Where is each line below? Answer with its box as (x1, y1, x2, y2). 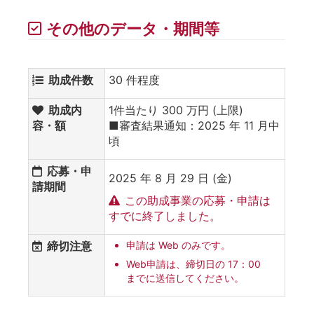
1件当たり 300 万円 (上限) (109, 102, 243, 117)
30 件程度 (109, 72, 160, 87)
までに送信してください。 (126, 271, 244, 284)
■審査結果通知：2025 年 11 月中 (109, 118, 280, 132)
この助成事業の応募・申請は (125, 193, 271, 207)
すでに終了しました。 (109, 208, 221, 223)
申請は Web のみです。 (126, 238, 231, 251)
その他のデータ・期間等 (46, 19, 219, 38)
